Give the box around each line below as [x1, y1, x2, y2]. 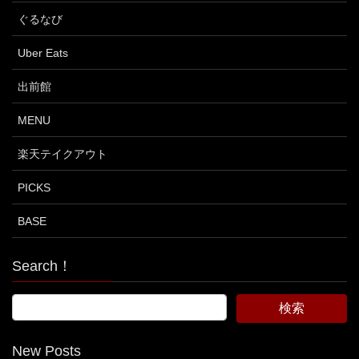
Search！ [12, 257, 72, 274]
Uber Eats [18, 46, 68, 59]
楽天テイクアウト [18, 147, 107, 160]
